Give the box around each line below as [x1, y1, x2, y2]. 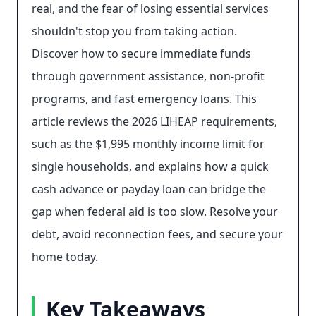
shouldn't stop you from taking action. [32, 23, 237, 39]
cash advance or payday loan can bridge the [32, 181, 266, 197]
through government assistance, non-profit [32, 68, 265, 84]
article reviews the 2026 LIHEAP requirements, [32, 114, 277, 129]
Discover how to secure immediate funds [32, 46, 251, 61]
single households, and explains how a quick [32, 159, 269, 174]
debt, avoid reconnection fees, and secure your [32, 226, 283, 242]
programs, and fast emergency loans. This [32, 91, 257, 107]
